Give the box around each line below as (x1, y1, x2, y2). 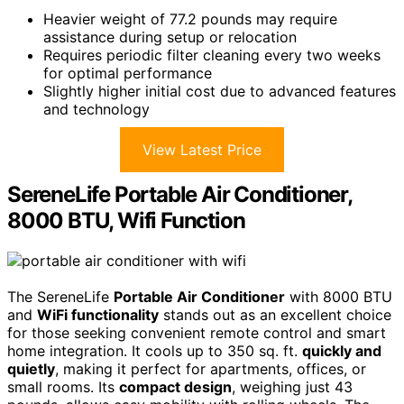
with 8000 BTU (285, 287, 392, 306)
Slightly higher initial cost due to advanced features (43, 82, 396, 100)
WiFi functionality (37, 305, 159, 324)
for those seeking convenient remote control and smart (7, 323, 386, 342)
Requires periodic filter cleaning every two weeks (43, 46, 381, 64)
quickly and (302, 341, 381, 360)
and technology (43, 100, 150, 118)
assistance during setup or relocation (43, 28, 297, 46)
